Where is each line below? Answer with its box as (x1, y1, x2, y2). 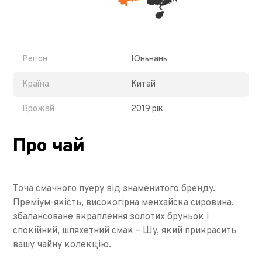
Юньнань (131, 54, 167, 65)
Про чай (13, 135, 84, 158)
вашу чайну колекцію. (13, 239, 112, 251)
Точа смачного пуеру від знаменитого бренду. (13, 182, 216, 195)
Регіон (22, 54, 48, 65)
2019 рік (131, 103, 163, 115)
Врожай (22, 103, 55, 115)
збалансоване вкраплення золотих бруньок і (13, 211, 209, 223)
